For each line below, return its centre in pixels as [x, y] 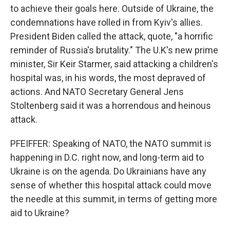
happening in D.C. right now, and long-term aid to [107, 157]
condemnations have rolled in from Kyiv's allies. [107, 22]
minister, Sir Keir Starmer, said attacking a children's [114, 64]
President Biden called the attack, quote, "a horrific [112, 36]
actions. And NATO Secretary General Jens [97, 92]
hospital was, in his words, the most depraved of [108, 78]
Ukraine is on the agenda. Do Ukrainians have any [108, 171]
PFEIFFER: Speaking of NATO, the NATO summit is [111, 143]
